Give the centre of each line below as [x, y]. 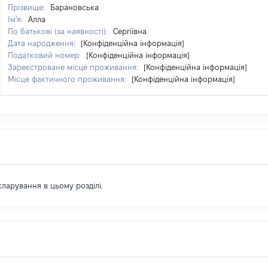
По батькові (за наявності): [59, 31]
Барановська [74, 7]
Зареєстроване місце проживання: [74, 67]
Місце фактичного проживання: [68, 79]
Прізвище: [28, 7]
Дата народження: [43, 43]
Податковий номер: [45, 55]
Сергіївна [130, 31]
